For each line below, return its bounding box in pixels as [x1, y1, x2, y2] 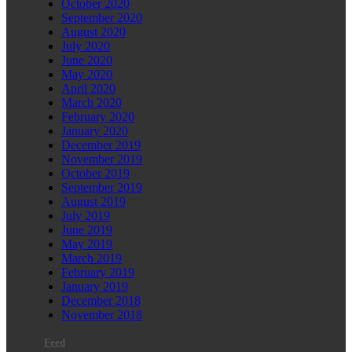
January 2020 [61, 123, 128, 137]
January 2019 [61, 279, 128, 293]
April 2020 [61, 81, 115, 95]
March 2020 [61, 95, 122, 109]
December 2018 [61, 293, 141, 307]
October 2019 [61, 166, 130, 180]
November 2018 [61, 307, 142, 321]
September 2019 [61, 180, 142, 194]
